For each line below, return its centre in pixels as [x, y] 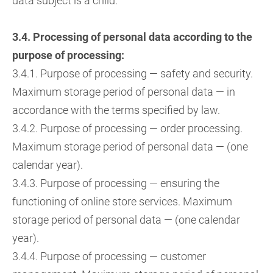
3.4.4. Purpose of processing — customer [109, 256]
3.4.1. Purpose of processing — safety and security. [133, 73]
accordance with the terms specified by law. [116, 110]
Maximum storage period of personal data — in [124, 92]
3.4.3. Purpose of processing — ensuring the [116, 183]
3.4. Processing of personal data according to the [132, 37]
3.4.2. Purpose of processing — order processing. [127, 128]
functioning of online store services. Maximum [122, 201]
